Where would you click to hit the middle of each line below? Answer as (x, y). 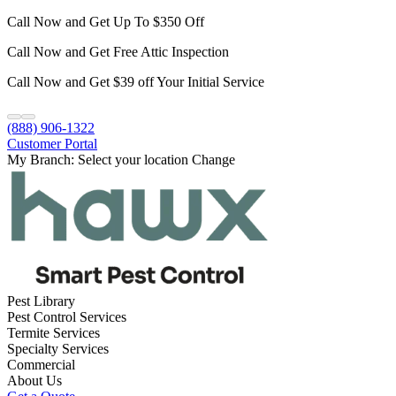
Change (212, 160)
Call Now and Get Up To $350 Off (106, 22)
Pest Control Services (67, 317)
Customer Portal (52, 144)
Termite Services (53, 333)
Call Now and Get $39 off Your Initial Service (136, 82)
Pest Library (41, 301)
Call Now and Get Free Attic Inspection (118, 52)
